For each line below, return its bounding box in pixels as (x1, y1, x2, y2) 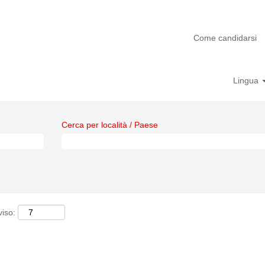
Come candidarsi (193, 33, 257, 43)
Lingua (232, 76, 261, 85)
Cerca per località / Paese (62, 120, 158, 130)
